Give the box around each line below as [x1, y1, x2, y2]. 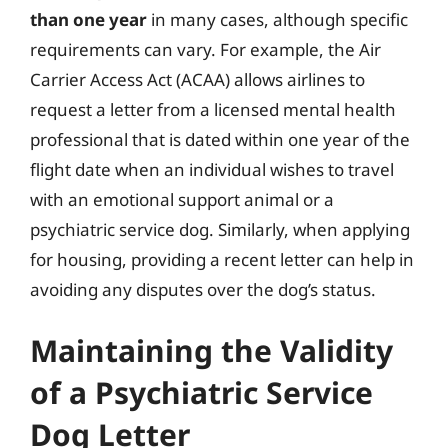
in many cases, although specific [147, 7, 408, 31]
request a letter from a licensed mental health [30, 97, 396, 121]
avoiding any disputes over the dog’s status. [30, 277, 376, 301]
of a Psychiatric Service [30, 372, 373, 413]
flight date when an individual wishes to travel [30, 157, 394, 181]
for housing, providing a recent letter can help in [30, 247, 414, 271]
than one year [30, 7, 147, 31]
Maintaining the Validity [30, 330, 393, 371]
